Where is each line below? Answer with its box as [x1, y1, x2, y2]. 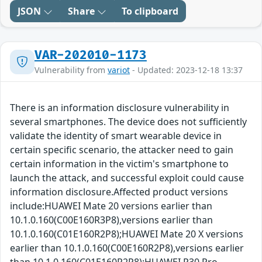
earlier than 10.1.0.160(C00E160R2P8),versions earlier [10, 242, 244, 255]
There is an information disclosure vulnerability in [10, 101, 229, 115]
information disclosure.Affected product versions [10, 185, 228, 199]
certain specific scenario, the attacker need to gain [10, 143, 233, 157]
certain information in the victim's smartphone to [10, 157, 229, 171]
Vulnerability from [35, 64, 108, 76]
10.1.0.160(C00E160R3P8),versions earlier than [10, 213, 213, 227]
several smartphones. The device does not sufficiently [10, 115, 247, 129]
